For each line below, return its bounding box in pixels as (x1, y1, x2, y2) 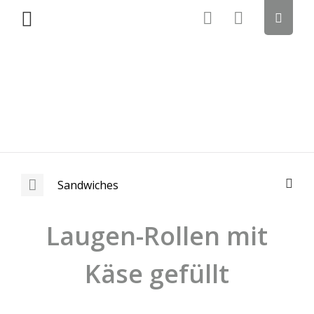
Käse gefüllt (85, 257, 229, 291)
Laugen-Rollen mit (46, 219, 268, 253)
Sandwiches (57, 177, 118, 193)
